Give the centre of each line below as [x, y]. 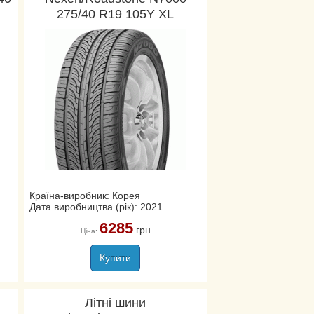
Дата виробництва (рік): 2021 [96, 207]
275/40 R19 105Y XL [116, 14]
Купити [116, 258]
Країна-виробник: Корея [84, 196]
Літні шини [116, 303]
